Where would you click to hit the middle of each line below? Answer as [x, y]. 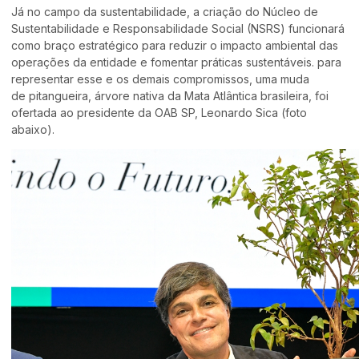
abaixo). [35, 129]
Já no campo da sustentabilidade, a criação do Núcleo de [165, 11]
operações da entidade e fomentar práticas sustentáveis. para [177, 62]
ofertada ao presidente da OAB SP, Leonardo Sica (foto [159, 112]
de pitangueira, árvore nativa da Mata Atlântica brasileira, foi [170, 95]
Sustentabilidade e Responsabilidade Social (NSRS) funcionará [178, 28]
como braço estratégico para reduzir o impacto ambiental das [175, 45]
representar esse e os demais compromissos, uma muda [161, 79]
